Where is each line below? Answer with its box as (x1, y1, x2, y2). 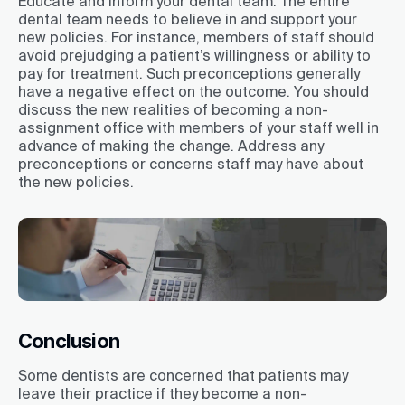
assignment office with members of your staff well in (18, 119, 379, 137)
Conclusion (18, 329, 119, 353)
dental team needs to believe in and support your (18, 11, 357, 28)
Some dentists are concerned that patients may (18, 366, 348, 383)
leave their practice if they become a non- (18, 384, 306, 401)
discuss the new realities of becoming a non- (18, 101, 328, 118)
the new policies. (18, 174, 134, 191)
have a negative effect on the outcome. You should (18, 83, 369, 100)
